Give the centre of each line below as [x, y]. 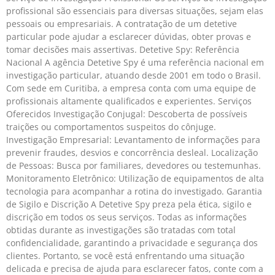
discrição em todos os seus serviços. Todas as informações [126, 217]
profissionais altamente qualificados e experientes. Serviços [129, 101]
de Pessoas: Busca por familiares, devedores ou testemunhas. [134, 165]
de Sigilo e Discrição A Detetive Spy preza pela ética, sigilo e [129, 204]
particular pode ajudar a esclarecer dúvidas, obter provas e [129, 36]
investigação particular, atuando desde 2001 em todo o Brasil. [134, 75]
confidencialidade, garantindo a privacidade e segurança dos [132, 242]
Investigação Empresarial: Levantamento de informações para [133, 139]
